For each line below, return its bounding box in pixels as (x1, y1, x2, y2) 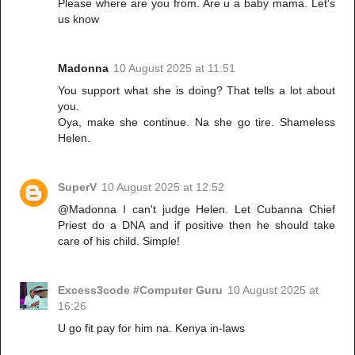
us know (58, 12, 100, 25)
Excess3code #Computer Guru (58, 283, 223, 296)
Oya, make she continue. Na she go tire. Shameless (58, 115, 335, 128)
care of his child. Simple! (58, 234, 181, 247)
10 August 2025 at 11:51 (113, 61, 236, 74)
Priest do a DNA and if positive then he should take (58, 218, 335, 231)
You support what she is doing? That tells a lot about (58, 83, 335, 97)
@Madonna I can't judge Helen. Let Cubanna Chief (58, 202, 335, 216)
